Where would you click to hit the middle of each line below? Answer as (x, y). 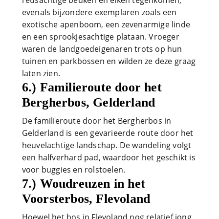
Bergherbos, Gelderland (88, 102)
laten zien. (41, 73)
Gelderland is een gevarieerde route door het (108, 133)
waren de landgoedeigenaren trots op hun (102, 49)
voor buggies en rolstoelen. (74, 169)
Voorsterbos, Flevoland (86, 198)
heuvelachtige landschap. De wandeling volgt (107, 145)
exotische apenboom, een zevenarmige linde (106, 24)
